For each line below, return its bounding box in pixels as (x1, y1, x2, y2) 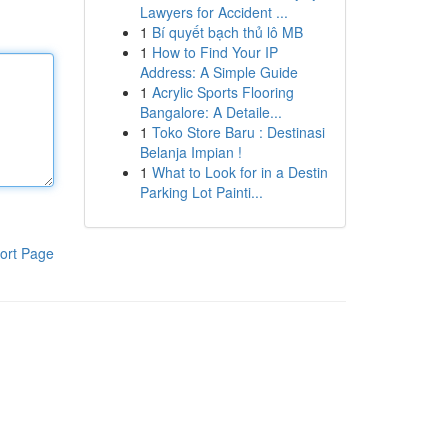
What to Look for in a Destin (151, 162, 328, 182)
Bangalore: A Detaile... (139, 102, 282, 122)
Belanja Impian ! (139, 142, 242, 162)
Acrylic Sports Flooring (151, 82, 294, 102)
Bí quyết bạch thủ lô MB (151, 22, 303, 42)
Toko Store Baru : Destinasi (151, 122, 325, 142)
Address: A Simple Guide (139, 62, 298, 82)
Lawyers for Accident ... (139, 2, 288, 22)
